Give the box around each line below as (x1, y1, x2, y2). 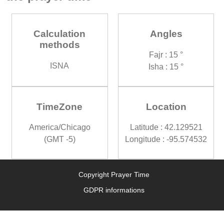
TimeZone (36, 101, 83, 112)
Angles (149, 28, 182, 39)
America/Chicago (28, 123, 90, 132)
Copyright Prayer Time (78, 170, 149, 179)
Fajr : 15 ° (149, 50, 183, 59)
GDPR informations (83, 186, 144, 194)
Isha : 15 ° (148, 62, 184, 71)
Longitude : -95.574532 (125, 135, 207, 144)
